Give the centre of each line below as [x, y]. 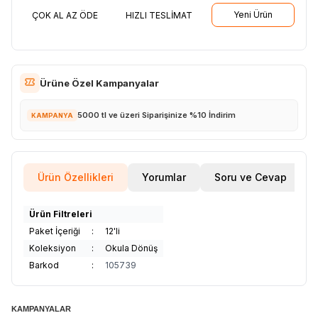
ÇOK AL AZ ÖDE [65, 15]
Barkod [44, 265]
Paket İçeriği [55, 231]
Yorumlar [164, 177]
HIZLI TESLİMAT [159, 15]
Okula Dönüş [131, 248]
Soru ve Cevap [251, 177]
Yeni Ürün [253, 14]
